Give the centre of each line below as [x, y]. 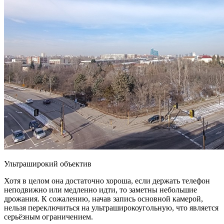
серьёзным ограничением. [48, 216]
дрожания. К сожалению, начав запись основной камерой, [103, 198]
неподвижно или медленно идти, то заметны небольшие [100, 189]
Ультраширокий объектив [48, 163]
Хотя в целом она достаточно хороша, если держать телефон [107, 180]
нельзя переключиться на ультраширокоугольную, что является [111, 207]
